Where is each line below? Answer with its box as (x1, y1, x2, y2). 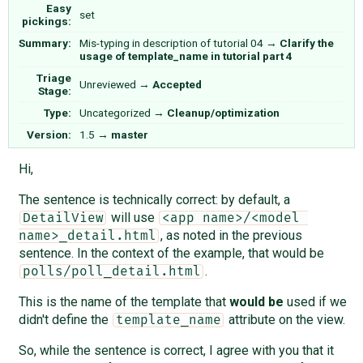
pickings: (22, 14, 72, 28)
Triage (36, 70, 72, 84)
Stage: (38, 83, 72, 97)
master (111, 127, 148, 141)
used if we (283, 293, 347, 310)
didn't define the (18, 311, 112, 327)
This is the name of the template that (18, 293, 229, 310)
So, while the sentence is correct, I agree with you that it (18, 342, 334, 358)
